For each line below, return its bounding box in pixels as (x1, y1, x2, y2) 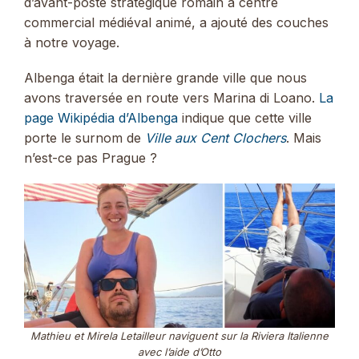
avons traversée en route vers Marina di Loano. (24, 89, 319, 106)
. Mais (286, 129, 321, 146)
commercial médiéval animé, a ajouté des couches (24, 14, 329, 30)
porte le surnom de (24, 129, 145, 146)
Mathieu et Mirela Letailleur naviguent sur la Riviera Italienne (30, 329, 329, 343)
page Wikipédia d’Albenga (24, 109, 178, 126)
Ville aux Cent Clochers (145, 129, 286, 146)
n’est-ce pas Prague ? (24, 149, 157, 166)
